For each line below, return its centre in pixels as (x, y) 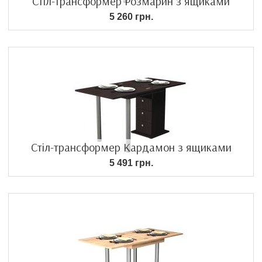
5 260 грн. (131, 16)
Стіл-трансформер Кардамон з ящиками (131, 147)
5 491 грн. (131, 163)
